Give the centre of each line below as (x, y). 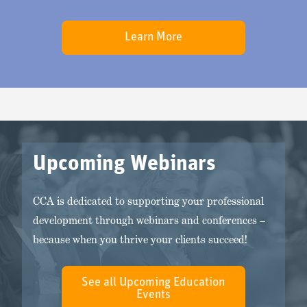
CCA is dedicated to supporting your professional (148, 201)
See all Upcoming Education (153, 282)
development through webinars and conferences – (149, 220)
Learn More (153, 37)
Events (153, 295)
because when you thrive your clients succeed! (140, 239)
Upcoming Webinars (124, 164)
